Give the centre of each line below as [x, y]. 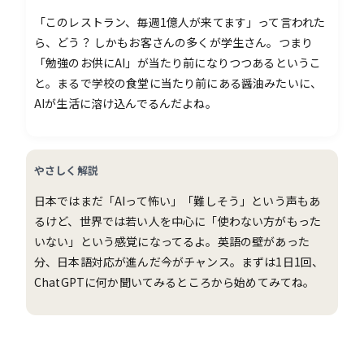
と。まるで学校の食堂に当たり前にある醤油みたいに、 [178, 82]
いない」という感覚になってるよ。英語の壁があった [172, 241]
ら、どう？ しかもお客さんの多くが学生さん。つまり [173, 42]
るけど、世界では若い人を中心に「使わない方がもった [178, 221]
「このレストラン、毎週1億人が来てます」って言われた [180, 22]
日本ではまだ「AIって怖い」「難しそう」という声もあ [178, 200]
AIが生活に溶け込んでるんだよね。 [126, 103]
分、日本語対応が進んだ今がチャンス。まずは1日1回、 [179, 261]
